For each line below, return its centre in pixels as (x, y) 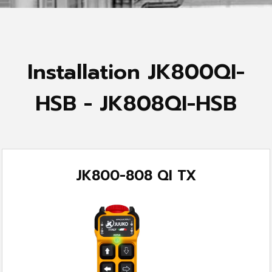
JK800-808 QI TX (136, 175)
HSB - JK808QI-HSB (136, 103)
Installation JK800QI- (136, 72)
